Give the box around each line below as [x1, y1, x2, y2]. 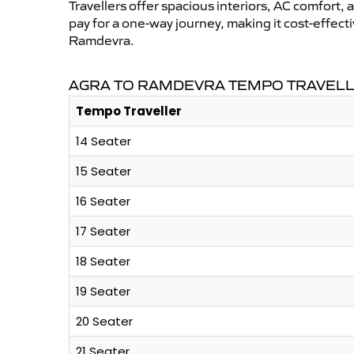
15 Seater [76, 163, 131, 180]
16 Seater [76, 193, 130, 210]
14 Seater [76, 133, 131, 150]
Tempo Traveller [76, 103, 182, 120]
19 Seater [76, 283, 130, 300]
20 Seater [76, 313, 133, 330]
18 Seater [76, 253, 130, 270]
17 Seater [76, 223, 130, 240]
